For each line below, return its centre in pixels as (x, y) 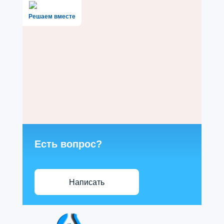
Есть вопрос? (68, 144)
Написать (86, 182)
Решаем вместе (52, 16)
